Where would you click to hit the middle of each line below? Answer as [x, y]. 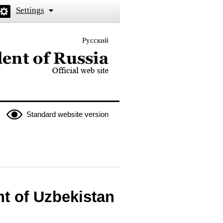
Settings [30, 10]
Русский [95, 40]
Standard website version [67, 114]
